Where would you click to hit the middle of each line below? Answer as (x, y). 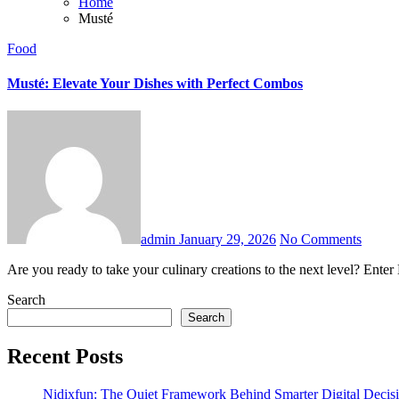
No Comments (321, 240)
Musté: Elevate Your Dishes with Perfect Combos (155, 84)
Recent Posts (65, 357)
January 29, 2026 (228, 240)
